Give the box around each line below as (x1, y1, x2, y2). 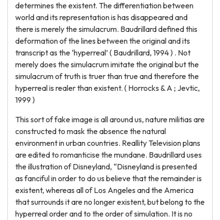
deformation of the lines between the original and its (15, 36, 190, 46)
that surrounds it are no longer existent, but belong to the (15, 197, 205, 207)
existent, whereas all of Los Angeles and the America (15, 185, 193, 195)
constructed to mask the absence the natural (15, 126, 166, 136)
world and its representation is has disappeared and (15, 12, 188, 22)
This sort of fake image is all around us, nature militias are (15, 114, 205, 124)
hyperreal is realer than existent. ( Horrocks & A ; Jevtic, (15, 83, 200, 93)
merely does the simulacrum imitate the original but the (15, 59, 199, 69)
